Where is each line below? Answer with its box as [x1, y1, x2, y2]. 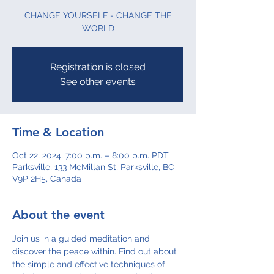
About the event [12, 207, 105, 222]
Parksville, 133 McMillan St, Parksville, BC [12, 162, 174, 172]
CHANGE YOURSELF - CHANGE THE [24, 10, 172, 20]
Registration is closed [50, 61, 146, 73]
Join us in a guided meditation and [12, 234, 152, 243]
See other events [60, 76, 136, 87]
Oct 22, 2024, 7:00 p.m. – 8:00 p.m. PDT [12, 150, 169, 160]
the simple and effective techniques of [12, 259, 168, 269]
